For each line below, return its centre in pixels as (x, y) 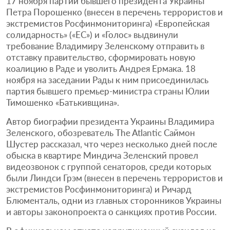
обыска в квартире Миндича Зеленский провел (102, 155)
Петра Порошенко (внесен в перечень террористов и (114, 12)
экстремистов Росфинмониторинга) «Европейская (108, 23)
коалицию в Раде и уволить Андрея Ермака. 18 (101, 68)
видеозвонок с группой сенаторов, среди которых (109, 166)
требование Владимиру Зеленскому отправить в (105, 46)
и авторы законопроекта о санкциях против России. (111, 212)
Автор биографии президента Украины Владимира (110, 121)
